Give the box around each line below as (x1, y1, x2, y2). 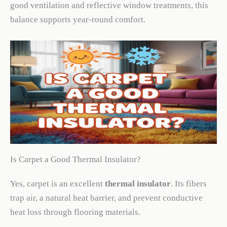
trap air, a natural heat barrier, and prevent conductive (10, 193, 203, 203)
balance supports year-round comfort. (10, 14, 145, 24)
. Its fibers (171, 178, 207, 188)
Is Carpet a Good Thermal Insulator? (10, 154, 141, 164)
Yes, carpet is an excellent (10, 178, 105, 188)
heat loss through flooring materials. (10, 207, 140, 217)
